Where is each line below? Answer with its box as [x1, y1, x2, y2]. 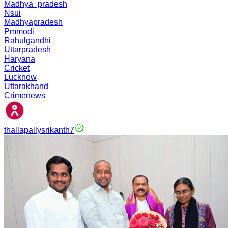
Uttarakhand [4, 82, 48, 91]
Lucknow [4, 73, 37, 81]
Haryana [4, 54, 35, 63]
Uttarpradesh [4, 45, 51, 54]
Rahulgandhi [4, 36, 51, 45]
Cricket [4, 64, 30, 72]
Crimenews [4, 91, 45, 100]
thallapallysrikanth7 [4, 126, 74, 134]
